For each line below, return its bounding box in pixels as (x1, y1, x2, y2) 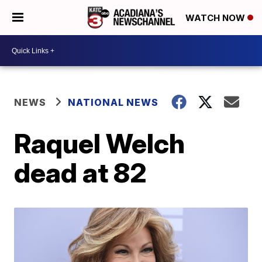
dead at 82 (14, 156, 147, 189)
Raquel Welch (14, 127, 185, 160)
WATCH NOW (185, 12, 247, 24)
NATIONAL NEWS (68, 96, 159, 108)
